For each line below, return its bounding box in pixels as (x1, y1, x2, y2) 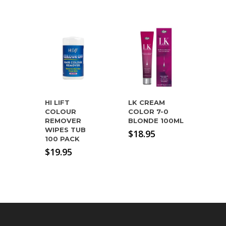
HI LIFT (45, 98, 70, 107)
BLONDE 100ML (128, 117, 184, 125)
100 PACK (45, 135, 80, 143)
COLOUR (45, 107, 76, 116)
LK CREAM (128, 98, 165, 107)
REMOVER (45, 117, 81, 125)
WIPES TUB (45, 126, 86, 134)
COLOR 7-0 (128, 107, 169, 116)
